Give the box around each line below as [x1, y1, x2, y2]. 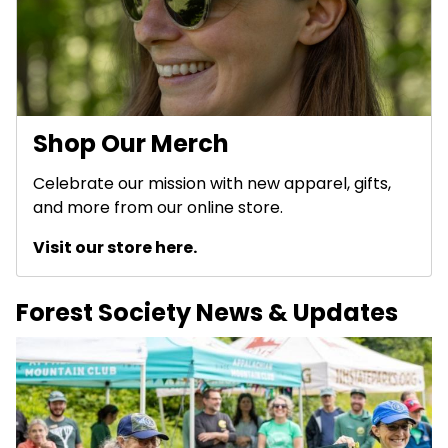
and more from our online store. [33, 195, 283, 219]
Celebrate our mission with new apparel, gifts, [33, 171, 391, 195]
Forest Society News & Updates [16, 295, 398, 329]
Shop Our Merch [33, 126, 229, 160]
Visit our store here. [33, 235, 197, 259]
